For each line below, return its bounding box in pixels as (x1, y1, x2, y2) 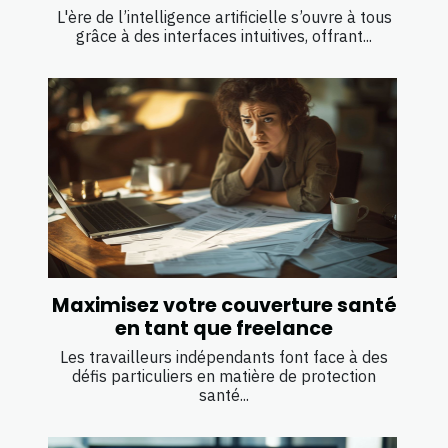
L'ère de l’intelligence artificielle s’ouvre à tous (56, 7, 392, 28)
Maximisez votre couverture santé (51, 291, 397, 319)
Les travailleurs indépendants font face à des (60, 346, 388, 367)
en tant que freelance (115, 314, 333, 342)
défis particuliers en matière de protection (72, 365, 376, 386)
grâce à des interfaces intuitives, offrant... (76, 26, 372, 47)
